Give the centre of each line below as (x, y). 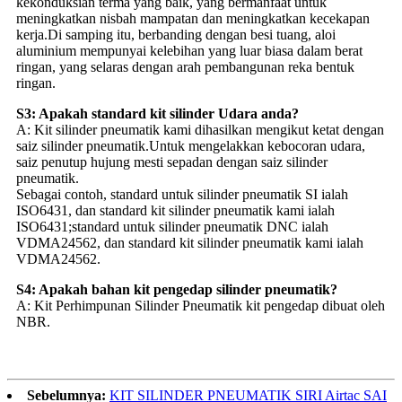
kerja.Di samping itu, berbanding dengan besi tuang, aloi (176, 34)
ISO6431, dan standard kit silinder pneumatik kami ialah (175, 210)
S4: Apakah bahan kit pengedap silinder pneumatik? (177, 289)
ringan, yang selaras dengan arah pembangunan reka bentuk (185, 66)
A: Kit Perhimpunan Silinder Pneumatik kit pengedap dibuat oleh (201, 305)
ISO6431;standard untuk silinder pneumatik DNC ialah (172, 226)
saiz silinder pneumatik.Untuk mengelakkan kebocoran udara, (191, 145)
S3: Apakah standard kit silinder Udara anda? (157, 113)
